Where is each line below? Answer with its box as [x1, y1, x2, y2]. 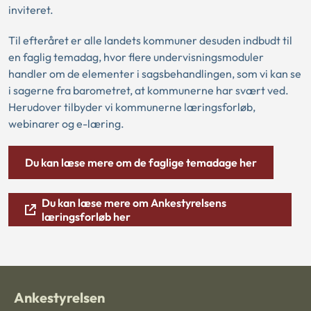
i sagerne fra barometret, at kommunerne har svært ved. [8, 83, 289, 97]
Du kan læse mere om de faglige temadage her [25, 155, 257, 169]
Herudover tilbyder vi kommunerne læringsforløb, [8, 99, 255, 114]
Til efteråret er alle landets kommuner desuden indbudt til [8, 33, 292, 47]
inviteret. [8, 2, 53, 17]
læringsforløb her [42, 209, 131, 224]
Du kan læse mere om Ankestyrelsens [42, 195, 226, 210]
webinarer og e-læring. [8, 116, 124, 131]
